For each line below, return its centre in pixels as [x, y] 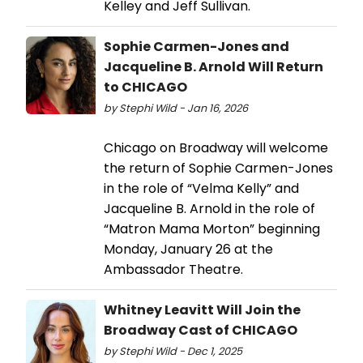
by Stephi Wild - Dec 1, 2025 [173, 351]
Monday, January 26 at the [188, 249]
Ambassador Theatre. [175, 269]
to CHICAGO [145, 87]
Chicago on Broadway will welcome [216, 147]
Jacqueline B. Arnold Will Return [214, 66]
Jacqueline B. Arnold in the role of [209, 208]
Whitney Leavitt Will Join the [202, 310]
